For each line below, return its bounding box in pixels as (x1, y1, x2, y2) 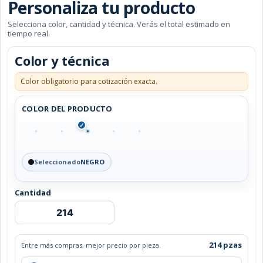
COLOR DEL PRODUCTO (22, 103, 113, 114)
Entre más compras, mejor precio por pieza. (21, 240, 161, 249)
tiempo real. (8, 28, 50, 39)
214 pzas (209, 240, 242, 251)
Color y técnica (15, 52, 110, 70)
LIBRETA (14, 201, 45, 212)
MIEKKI (14, 213, 39, 224)
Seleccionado (34, 157, 80, 167)
